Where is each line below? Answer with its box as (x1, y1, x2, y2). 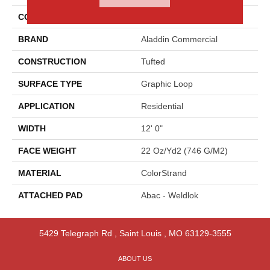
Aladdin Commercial (141, 34, 218, 45)
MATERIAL (18, 168, 61, 178)
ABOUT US (118, 255, 152, 263)
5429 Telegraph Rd (39, 228, 112, 239)
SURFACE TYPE (18, 79, 82, 89)
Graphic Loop (141, 79, 193, 89)
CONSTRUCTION (18, 57, 86, 67)
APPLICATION (18, 101, 75, 111)
